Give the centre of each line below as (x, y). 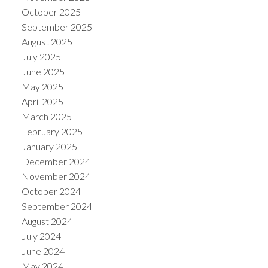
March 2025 (46, 117)
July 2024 (41, 236)
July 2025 (41, 57)
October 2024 (51, 191)
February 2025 (52, 132)
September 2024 (57, 206)
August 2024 (47, 221)
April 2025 (42, 102)
